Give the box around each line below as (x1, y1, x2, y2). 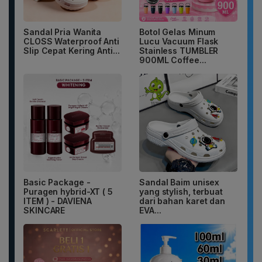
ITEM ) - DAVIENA (23, 196, 92, 206)
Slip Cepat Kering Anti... (23, 46, 120, 56)
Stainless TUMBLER (139, 46, 219, 56)
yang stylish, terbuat (139, 187, 223, 197)
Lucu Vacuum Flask (139, 36, 219, 47)
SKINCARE (23, 205, 65, 216)
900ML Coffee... (139, 55, 206, 65)
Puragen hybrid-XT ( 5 (23, 187, 113, 197)
